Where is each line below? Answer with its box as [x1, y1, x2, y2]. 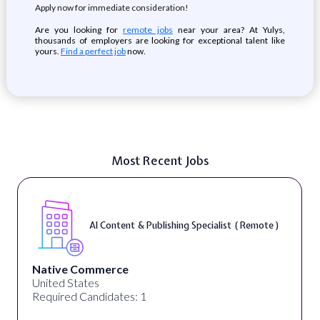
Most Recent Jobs [111, 152, 209, 169]
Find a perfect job [60, 46, 126, 56]
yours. [34, 46, 61, 56]
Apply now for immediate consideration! [34, 2, 189, 13]
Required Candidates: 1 [31, 289, 146, 303]
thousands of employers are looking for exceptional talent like [34, 35, 286, 46]
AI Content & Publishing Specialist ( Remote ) [89, 219, 279, 231]
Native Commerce [31, 262, 129, 276]
